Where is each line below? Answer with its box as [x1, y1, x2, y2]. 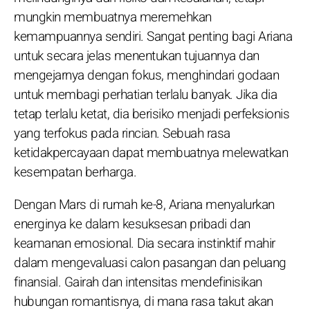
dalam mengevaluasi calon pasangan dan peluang [14, 253, 286, 273]
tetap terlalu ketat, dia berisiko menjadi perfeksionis [14, 104, 289, 124]
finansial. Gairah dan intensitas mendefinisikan [14, 272, 262, 292]
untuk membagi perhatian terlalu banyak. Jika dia [14, 84, 277, 104]
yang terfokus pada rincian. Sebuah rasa [14, 123, 230, 143]
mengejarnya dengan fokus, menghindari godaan [14, 65, 279, 85]
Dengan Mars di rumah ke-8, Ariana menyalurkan [14, 194, 275, 215]
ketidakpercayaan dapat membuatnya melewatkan [14, 143, 288, 163]
